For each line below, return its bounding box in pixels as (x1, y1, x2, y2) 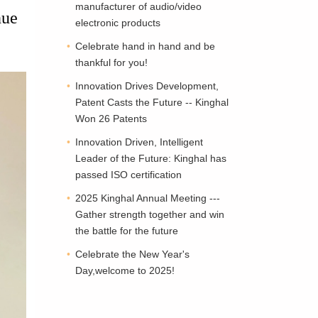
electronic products (75, 17, 160, 28)
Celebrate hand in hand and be (75, 40, 215, 52)
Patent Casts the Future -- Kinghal (75, 97, 229, 108)
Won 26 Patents (75, 113, 147, 124)
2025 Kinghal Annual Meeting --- (75, 192, 220, 204)
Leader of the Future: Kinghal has (75, 153, 226, 164)
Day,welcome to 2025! (75, 265, 175, 276)
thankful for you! (75, 57, 148, 68)
